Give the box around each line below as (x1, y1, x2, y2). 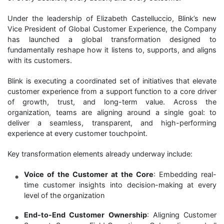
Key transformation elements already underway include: (7, 149, 192, 158)
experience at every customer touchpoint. (7, 128, 147, 137)
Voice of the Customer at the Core (24, 169, 153, 178)
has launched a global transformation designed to (7, 34, 216, 43)
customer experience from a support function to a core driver (7, 86, 216, 95)
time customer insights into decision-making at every (24, 180, 216, 189)
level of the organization (24, 190, 104, 199)
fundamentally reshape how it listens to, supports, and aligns (7, 45, 216, 54)
